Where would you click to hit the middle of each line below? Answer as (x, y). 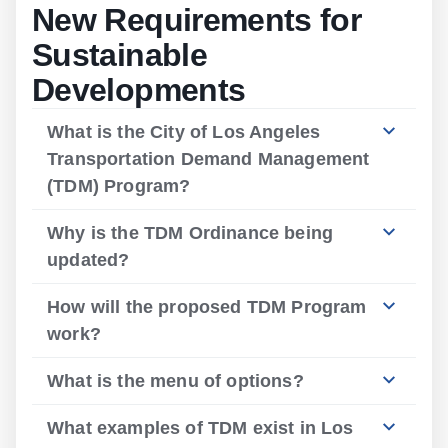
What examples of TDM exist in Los (200, 428)
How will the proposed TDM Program (207, 307)
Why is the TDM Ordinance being (190, 233)
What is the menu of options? (175, 381)
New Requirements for (197, 20)
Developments (139, 90)
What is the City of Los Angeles (184, 132)
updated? (88, 260)
